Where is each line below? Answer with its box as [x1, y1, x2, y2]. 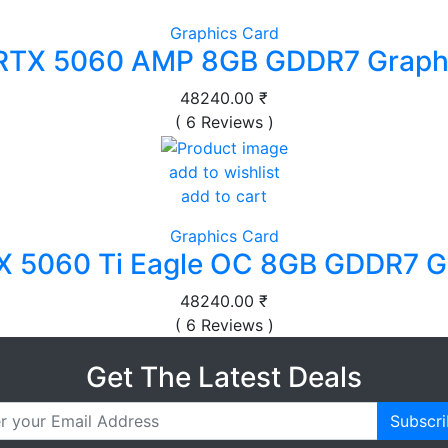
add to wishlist [168, 162, 280, 183]
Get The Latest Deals [86, 360, 362, 395]
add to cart [181, 186, 267, 207]
